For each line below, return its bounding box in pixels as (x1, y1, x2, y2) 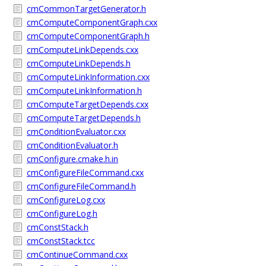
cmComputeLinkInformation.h (27, 85, 142, 96)
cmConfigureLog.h (27, 208, 97, 219)
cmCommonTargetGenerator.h (27, 3, 146, 14)
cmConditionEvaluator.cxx (27, 126, 126, 137)
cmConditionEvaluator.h (27, 140, 118, 151)
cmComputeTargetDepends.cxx (27, 99, 148, 110)
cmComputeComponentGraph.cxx (27, 17, 157, 28)
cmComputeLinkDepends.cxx (27, 44, 138, 55)
